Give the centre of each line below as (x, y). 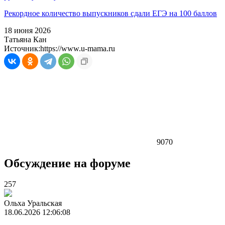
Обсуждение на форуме (67, 163)
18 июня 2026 (27, 30)
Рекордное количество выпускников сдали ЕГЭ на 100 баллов (110, 13)
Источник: (22, 48)
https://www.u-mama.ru (78, 48)
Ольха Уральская (33, 203)
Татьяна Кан (25, 39)
